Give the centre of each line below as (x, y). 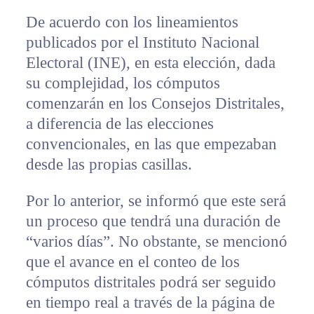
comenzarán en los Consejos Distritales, (155, 104)
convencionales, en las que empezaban (151, 144)
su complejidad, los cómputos (123, 83)
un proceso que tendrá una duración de (153, 221)
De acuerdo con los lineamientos (132, 22)
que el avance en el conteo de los (132, 262)
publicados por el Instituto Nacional (142, 43)
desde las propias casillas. (109, 165)
